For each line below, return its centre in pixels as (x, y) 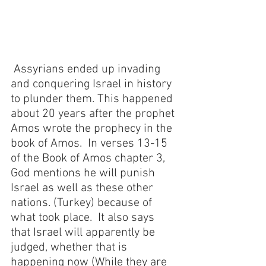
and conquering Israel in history (93, 85)
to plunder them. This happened (93, 99)
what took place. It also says (84, 218)
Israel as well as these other (83, 189)
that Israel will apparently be (84, 233)
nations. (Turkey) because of (83, 203)
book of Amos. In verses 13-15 (91, 144)
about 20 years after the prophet (94, 114)
